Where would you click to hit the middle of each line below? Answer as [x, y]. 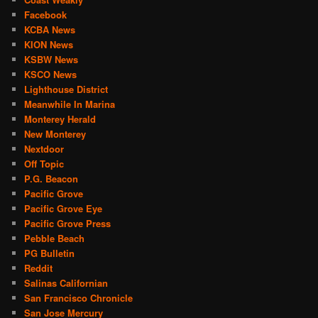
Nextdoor [44, 148]
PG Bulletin [50, 253]
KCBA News [50, 29]
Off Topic [44, 163]
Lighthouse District [66, 89]
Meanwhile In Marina [70, 104]
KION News [49, 44]
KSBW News [51, 59]
